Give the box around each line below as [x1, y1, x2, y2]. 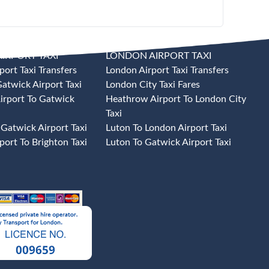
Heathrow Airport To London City [106, 94, 246, 104]
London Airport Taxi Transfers [106, 65, 229, 75]
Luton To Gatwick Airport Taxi [106, 138, 231, 147]
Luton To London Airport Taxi [106, 123, 227, 133]
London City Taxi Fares [106, 80, 200, 89]
